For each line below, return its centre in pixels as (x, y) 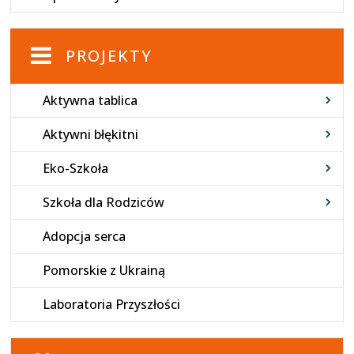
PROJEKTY (109, 56)
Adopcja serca (85, 237)
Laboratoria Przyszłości (112, 305)
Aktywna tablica (90, 101)
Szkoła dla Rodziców (104, 203)
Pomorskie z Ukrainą (104, 271)
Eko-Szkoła (76, 169)
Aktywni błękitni (91, 135)
